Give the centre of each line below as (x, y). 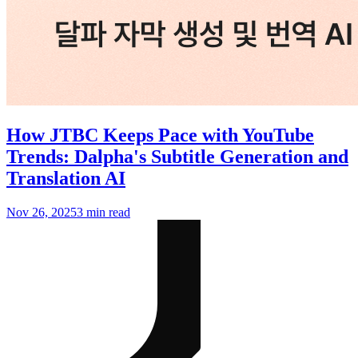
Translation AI (66, 179)
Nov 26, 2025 (42, 213)
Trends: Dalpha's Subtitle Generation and (177, 157)
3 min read (103, 213)
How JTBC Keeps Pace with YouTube (160, 135)
